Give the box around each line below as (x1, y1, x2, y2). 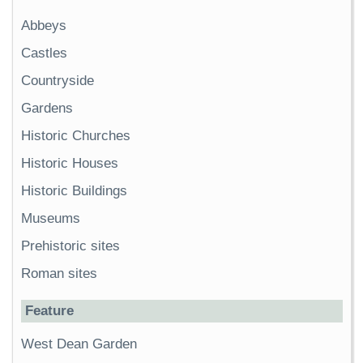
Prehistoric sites (21, 238, 120, 254)
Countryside (21, 73, 94, 89)
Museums (21, 211, 80, 227)
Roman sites (21, 266, 97, 282)
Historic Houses (21, 156, 118, 172)
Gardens (21, 100, 73, 117)
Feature (25, 303, 74, 319)
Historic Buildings (21, 183, 127, 199)
